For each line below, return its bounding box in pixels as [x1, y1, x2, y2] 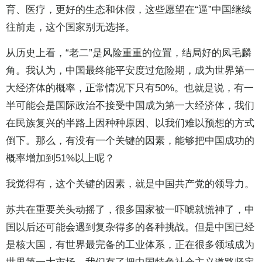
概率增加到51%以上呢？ [6, 153, 115, 164]
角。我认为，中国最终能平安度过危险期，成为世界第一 [6, 65, 254, 77]
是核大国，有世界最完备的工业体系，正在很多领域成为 [6, 239, 254, 251]
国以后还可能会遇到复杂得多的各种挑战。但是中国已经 [6, 222, 254, 233]
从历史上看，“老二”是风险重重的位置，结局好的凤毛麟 [6, 47, 251, 59]
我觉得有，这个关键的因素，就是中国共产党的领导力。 [6, 178, 254, 190]
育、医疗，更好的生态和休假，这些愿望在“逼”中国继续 [6, 4, 251, 16]
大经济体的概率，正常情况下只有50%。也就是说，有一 [6, 82, 254, 94]
